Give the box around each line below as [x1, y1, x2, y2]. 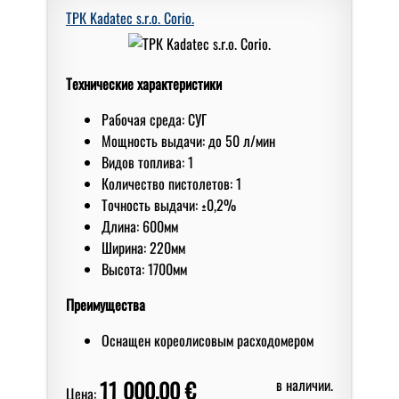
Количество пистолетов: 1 [102, 172, 241, 194]
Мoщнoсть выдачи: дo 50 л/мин [102, 129, 275, 151]
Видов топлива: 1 [102, 151, 193, 173]
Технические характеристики [66, 72, 222, 94]
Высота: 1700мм [102, 257, 187, 280]
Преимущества [66, 293, 145, 315]
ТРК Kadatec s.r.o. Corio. [66, 6, 194, 28]
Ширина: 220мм [102, 236, 185, 258]
